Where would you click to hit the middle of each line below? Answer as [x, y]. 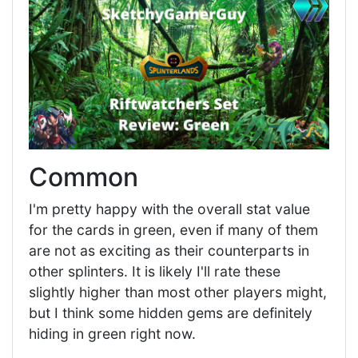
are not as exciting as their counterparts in [169, 250]
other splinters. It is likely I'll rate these [155, 271]
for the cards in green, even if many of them [173, 229]
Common [84, 177]
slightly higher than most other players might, [178, 292]
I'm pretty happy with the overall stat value [169, 209]
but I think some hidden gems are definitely [171, 312]
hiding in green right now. [112, 333]
